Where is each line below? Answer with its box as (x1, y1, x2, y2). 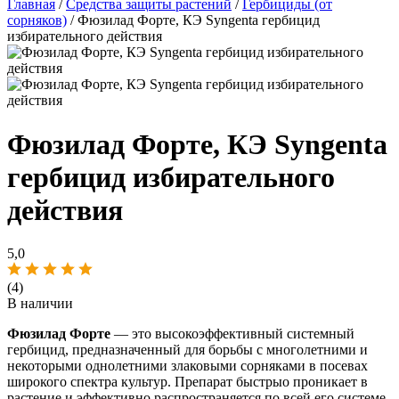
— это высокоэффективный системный (110, 325, 354, 341)
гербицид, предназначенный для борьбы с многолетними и (7, 341, 368, 357)
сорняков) (7, 12, 67, 28)
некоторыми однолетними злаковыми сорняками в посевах (7, 357, 368, 373)
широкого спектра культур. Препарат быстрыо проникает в (7, 373, 368, 389)
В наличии (7, 295, 73, 311)
